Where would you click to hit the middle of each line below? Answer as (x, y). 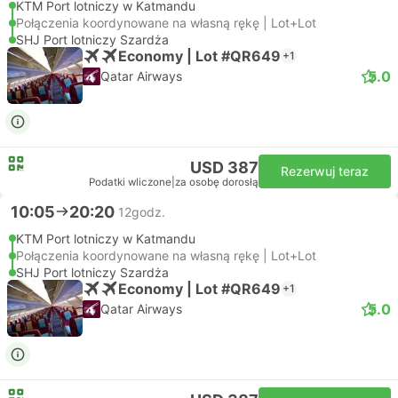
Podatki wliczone (130, 182)
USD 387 (224, 167)
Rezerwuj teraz (325, 171)
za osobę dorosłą (217, 182)
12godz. (142, 211)
